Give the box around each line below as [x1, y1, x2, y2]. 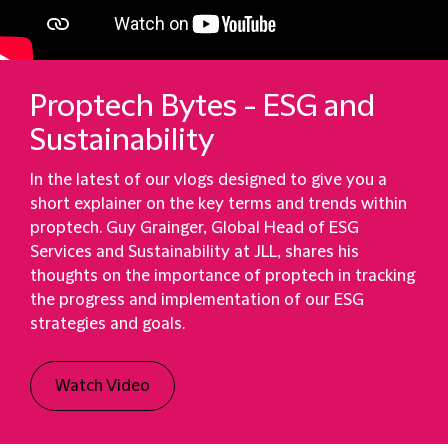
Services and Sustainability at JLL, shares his [30, 242, 359, 261]
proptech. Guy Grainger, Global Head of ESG [30, 218, 359, 237]
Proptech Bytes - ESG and [30, 88, 375, 124]
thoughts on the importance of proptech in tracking [30, 266, 415, 285]
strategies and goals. [30, 314, 193, 333]
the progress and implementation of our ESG [30, 290, 364, 309]
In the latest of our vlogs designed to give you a [30, 170, 387, 189]
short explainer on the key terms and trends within [30, 194, 407, 213]
